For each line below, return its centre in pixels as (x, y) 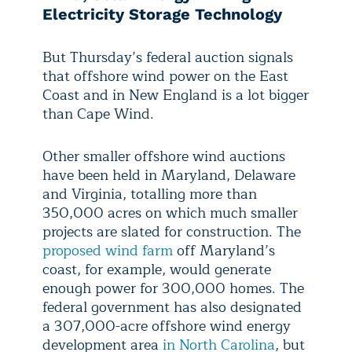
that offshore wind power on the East (165, 76)
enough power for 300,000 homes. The (173, 288)
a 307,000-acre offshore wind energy (167, 326)
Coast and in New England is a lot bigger (176, 95)
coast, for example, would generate (157, 269)
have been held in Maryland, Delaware (169, 175)
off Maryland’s (224, 250)
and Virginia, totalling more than (150, 194)
